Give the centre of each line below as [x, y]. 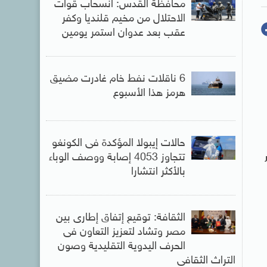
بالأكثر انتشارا [158, 172]
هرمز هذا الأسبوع [149, 94]
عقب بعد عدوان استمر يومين [123, 33]
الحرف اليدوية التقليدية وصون [121, 246]
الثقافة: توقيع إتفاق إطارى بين [120, 218]
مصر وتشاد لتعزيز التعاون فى [124, 232]
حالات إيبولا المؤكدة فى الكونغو [118, 143]
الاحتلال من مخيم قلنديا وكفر [123, 19]
